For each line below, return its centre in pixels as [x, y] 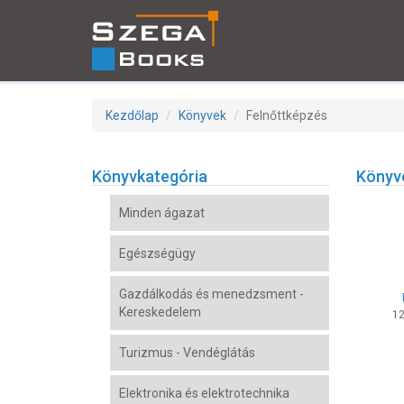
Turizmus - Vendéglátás [187, 353]
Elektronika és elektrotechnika [204, 393]
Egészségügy [157, 253]
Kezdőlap [132, 115]
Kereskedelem [160, 312]
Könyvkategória [150, 176]
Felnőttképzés [287, 115]
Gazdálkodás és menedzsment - [211, 294]
